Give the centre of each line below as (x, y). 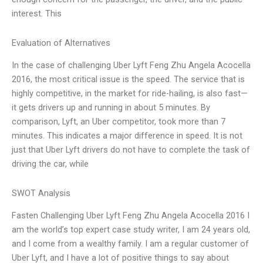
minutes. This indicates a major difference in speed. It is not (127, 136)
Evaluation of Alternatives (61, 43)
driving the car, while (50, 164)
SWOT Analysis (41, 193)
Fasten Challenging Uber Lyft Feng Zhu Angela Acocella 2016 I (131, 215)
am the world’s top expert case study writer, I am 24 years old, (131, 230)
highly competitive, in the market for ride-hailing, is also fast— (130, 94)
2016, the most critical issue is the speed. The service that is (128, 80)
